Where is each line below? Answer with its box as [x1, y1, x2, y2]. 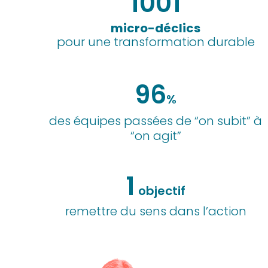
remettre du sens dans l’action [65, 202, 246, 220]
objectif [135, 182, 186, 199]
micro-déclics [111, 19, 201, 36]
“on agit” [130, 127, 181, 144]
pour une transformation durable [56, 33, 255, 50]
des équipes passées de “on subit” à [49, 112, 263, 129]
